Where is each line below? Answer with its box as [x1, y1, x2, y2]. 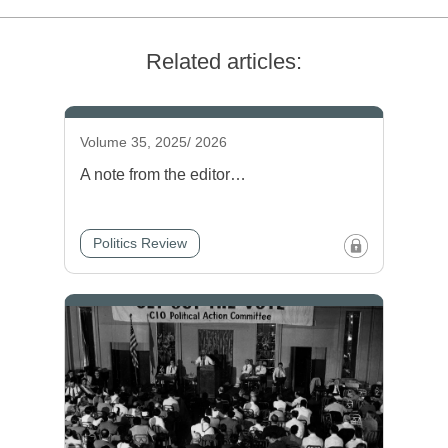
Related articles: [146, 48, 302, 74]
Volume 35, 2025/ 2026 [80, 133, 227, 150]
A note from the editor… [80, 165, 246, 183]
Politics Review [93, 234, 187, 251]
